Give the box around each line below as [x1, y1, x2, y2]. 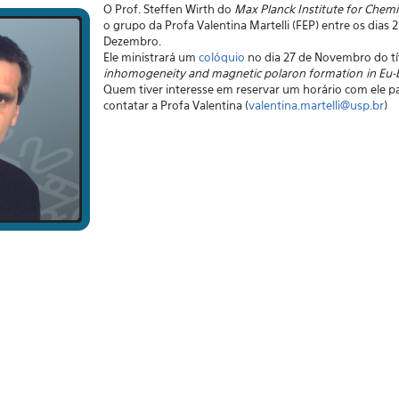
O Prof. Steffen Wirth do [102, 2, 234, 16]
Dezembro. [102, 34, 161, 48]
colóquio [198, 50, 245, 64]
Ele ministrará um [102, 50, 199, 64]
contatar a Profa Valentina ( [102, 98, 248, 112]
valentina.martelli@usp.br [248, 98, 384, 112]
